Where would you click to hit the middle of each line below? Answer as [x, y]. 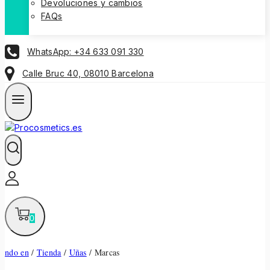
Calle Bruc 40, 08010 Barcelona [88, 74]
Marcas [107, 253]
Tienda [49, 253]
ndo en [17, 253]
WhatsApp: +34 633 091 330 [86, 51]
